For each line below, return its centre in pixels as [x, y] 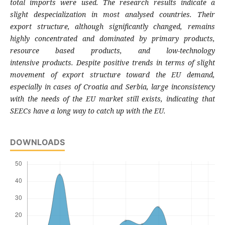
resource [33, 51]
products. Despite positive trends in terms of [120, 63]
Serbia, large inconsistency [170, 87]
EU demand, [193, 75]
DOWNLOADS [37, 142]
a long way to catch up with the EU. [108, 111]
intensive [26, 63]
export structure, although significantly [82, 27]
